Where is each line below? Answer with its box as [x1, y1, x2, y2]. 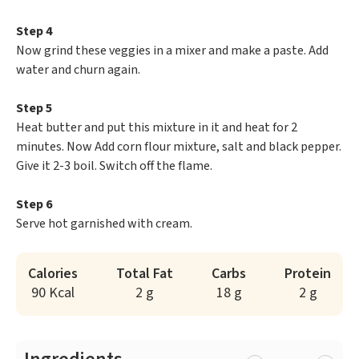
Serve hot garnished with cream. [16, 215, 192, 233]
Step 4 [16, 22, 52, 41]
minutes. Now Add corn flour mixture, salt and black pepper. [16, 138, 341, 156]
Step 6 [16, 196, 52, 214]
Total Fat [116, 264, 173, 284]
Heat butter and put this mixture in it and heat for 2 [16, 119, 297, 137]
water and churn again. [16, 61, 140, 79]
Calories [28, 264, 78, 284]
